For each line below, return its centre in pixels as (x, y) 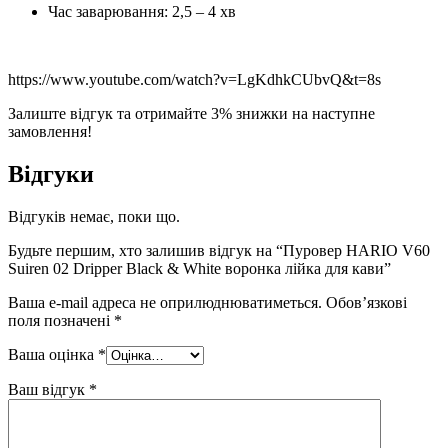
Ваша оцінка (53, 354)
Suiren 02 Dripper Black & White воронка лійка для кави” (199, 268)
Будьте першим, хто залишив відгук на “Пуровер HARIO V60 (219, 250)
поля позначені (61, 320)
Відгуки (51, 173)
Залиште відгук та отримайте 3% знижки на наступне (191, 113)
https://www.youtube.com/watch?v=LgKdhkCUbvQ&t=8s (194, 79)
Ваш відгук (48, 389)
